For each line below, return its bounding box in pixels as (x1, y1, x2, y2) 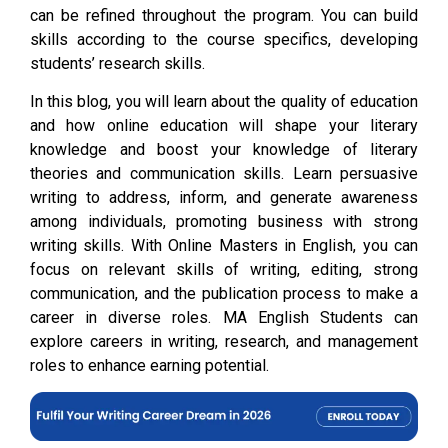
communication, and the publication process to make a (30, 284, 418, 304)
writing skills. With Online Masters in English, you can (30, 236, 418, 256)
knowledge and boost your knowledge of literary (30, 140, 418, 160)
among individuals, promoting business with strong (30, 212, 418, 232)
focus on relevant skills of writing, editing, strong (30, 260, 418, 280)
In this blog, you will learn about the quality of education (30, 92, 418, 112)
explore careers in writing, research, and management (30, 332, 418, 352)
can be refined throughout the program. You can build (30, 5, 418, 25)
